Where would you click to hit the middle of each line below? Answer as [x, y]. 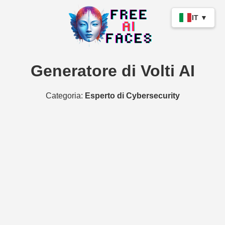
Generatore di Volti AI [113, 71]
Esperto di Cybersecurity [132, 95]
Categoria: [65, 95]
